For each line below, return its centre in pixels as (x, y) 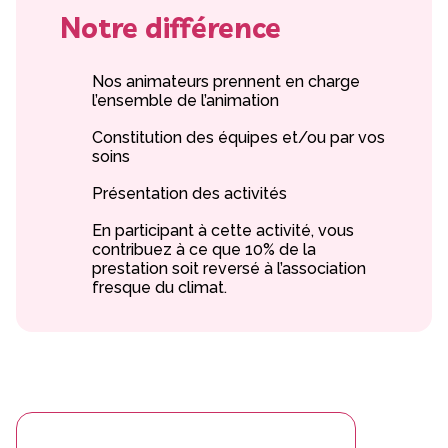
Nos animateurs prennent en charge (226, 81)
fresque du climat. (159, 287)
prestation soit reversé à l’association (229, 268)
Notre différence (170, 27)
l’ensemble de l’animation (185, 100)
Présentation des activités (189, 193)
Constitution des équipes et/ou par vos (238, 137)
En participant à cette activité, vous (223, 230)
